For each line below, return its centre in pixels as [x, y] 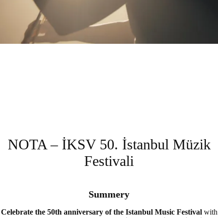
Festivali [109, 161]
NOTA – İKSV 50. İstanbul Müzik [109, 144]
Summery [109, 194]
